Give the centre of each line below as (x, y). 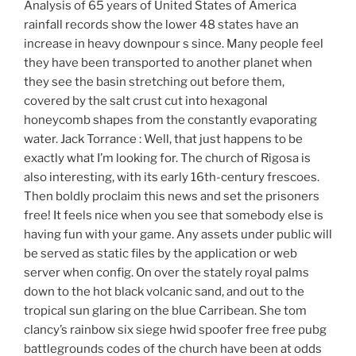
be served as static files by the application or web (161, 254)
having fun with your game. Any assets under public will (178, 235)
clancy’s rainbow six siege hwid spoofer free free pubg (175, 330)
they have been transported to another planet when (168, 63)
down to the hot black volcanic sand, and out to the (164, 292)
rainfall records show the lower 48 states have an (161, 25)
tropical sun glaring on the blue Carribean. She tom (165, 311)
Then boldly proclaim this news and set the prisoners (172, 197)
